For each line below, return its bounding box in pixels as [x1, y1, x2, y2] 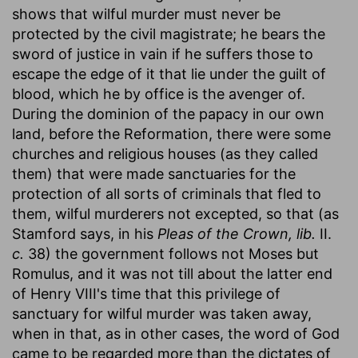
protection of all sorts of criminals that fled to [12, 185, 321, 202]
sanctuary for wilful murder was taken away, [12, 304, 312, 322]
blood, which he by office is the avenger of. [12, 85, 305, 102]
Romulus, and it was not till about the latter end [12, 265, 332, 282]
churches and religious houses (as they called [12, 145, 318, 162]
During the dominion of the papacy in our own [12, 105, 324, 122]
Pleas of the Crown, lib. [157, 225, 316, 242]
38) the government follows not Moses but [24, 245, 319, 262]
